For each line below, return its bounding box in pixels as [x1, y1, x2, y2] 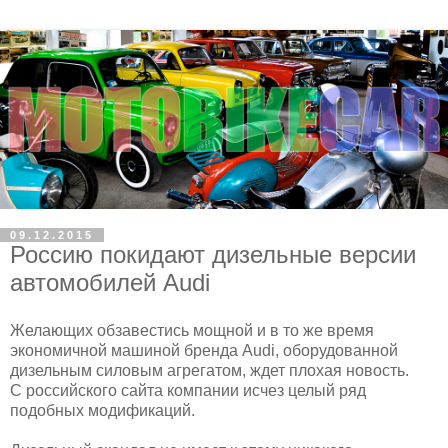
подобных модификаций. [10, 401, 195, 419]
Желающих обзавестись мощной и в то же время [10, 321, 374, 339]
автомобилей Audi [10, 269, 210, 297]
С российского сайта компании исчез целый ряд [10, 381, 366, 399]
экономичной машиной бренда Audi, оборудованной [10, 341, 398, 359]
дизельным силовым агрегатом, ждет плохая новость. [10, 361, 409, 379]
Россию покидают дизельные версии [10, 241, 416, 269]
